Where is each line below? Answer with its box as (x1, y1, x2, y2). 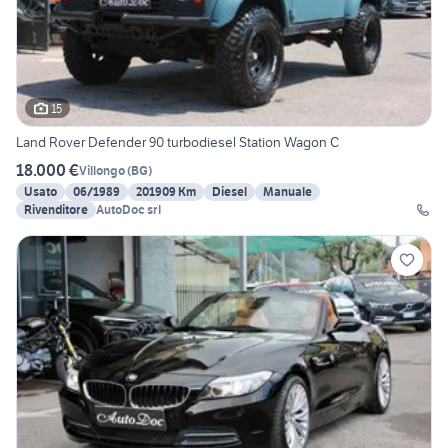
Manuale (263, 184, 312, 200)
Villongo (79, 162, 125, 178)
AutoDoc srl (96, 202, 161, 218)
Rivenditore (24, 202, 88, 218)
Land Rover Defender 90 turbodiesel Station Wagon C (16, 133, 339, 152)
